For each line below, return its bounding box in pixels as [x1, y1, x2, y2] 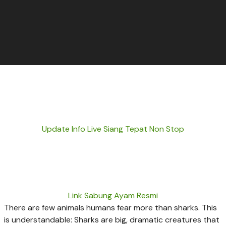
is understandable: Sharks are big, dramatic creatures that [4, 214, 219, 225]
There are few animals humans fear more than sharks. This [4, 202, 217, 213]
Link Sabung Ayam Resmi [68, 190, 158, 201]
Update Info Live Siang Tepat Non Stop [42, 124, 184, 135]
